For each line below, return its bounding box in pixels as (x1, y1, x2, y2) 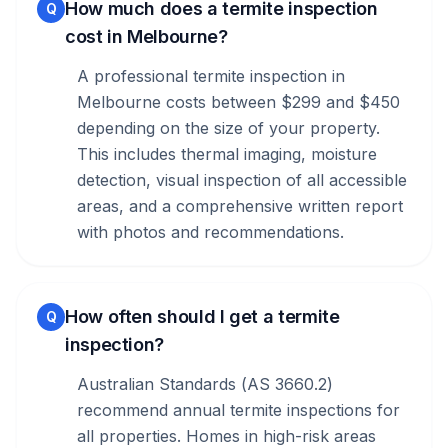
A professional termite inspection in (77, 66, 345, 86)
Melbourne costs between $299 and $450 (77, 92, 400, 112)
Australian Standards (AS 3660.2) (77, 374, 333, 394)
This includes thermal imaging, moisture (77, 144, 377, 164)
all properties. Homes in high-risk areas (77, 426, 376, 446)
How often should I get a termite (65, 306, 340, 327)
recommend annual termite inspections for (77, 400, 400, 420)
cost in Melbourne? (65, 26, 228, 47)
